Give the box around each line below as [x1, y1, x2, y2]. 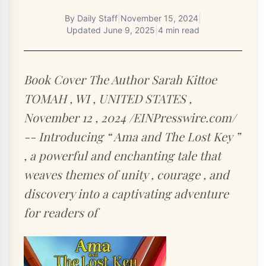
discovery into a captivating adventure [24, 185, 229, 201]
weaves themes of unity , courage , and [24, 166, 229, 182]
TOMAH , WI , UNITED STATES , [24, 90, 192, 106]
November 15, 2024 [121, 13, 198, 23]
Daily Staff [77, 13, 118, 23]
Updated [66, 25, 103, 35]
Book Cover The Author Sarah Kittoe [24, 71, 217, 87]
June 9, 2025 [103, 25, 155, 35]
